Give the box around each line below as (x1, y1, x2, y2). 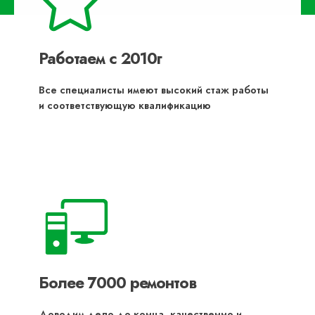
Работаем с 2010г (39, 47, 162, 70)
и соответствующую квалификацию (39, 98, 211, 113)
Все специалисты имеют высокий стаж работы (39, 83, 269, 98)
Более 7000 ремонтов (39, 271, 196, 295)
